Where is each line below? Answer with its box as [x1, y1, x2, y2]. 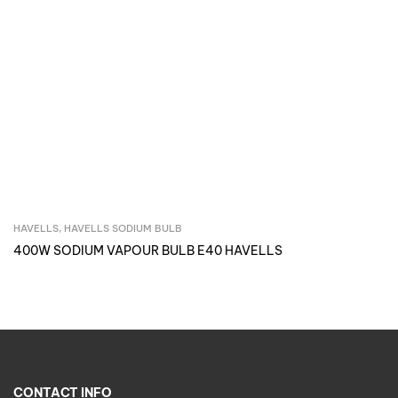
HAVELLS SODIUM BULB [64, 222, 182, 235]
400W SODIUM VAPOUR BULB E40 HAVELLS [13, 243, 283, 259]
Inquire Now [175, 222, 248, 239]
